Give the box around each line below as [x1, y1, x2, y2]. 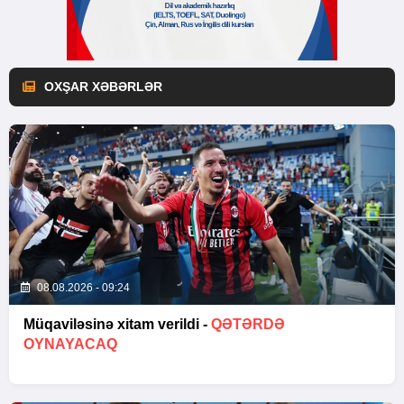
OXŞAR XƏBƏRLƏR [44, 78, 162, 94]
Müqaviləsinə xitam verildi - [23, 316, 211, 332]
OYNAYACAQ [23, 335, 117, 352]
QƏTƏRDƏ [211, 316, 285, 332]
